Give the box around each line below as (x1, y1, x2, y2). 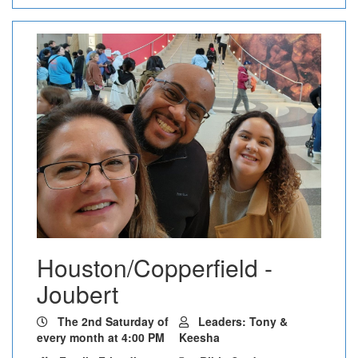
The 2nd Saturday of (58, 312, 169, 329)
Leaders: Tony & (198, 312, 288, 329)
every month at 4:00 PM (37, 328, 165, 345)
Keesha (179, 328, 223, 345)
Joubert (37, 276, 118, 311)
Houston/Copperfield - (37, 249, 272, 284)
